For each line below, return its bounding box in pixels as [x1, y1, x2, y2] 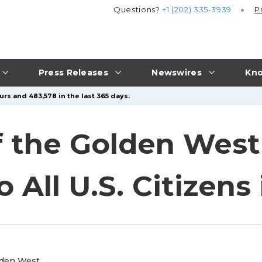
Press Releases [38, 67, 108, 78]
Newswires [151, 67, 202, 78]
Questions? [113, 5, 163, 15]
